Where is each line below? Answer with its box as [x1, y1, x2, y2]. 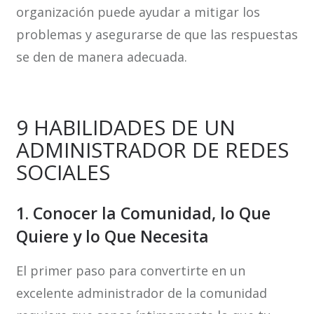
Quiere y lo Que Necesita [15, 225, 209, 248]
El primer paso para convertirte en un [15, 262, 245, 280]
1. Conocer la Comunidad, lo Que [15, 202, 271, 225]
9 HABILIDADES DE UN [15, 113, 235, 142]
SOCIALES [15, 158, 110, 187]
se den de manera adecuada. [15, 48, 187, 66]
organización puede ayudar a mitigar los [15, 4, 260, 21]
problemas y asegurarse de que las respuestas [15, 26, 298, 43]
